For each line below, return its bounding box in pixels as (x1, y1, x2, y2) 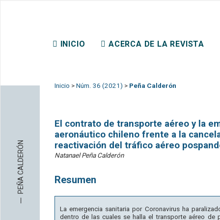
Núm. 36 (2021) (76, 82, 123, 90)
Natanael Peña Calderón (55, 152, 124, 160)
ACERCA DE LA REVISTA (109, 39, 205, 49)
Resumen (55, 174, 96, 186)
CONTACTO (60, 62, 108, 72)
